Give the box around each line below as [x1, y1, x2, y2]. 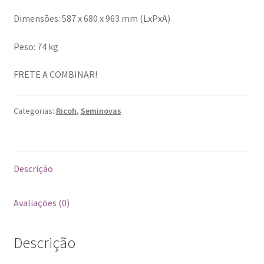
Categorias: [13, 105, 56, 117]
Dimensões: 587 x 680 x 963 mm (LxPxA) [13, 12, 170, 25]
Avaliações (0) [13, 196, 70, 209]
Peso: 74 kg [13, 40, 58, 52]
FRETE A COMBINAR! [13, 68, 97, 81]
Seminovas [80, 105, 121, 117]
